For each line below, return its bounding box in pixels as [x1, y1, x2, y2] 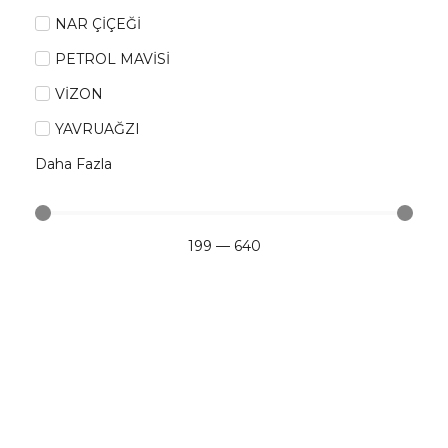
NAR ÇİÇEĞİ [55, 15, 141, 33]
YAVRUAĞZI [55, 120, 140, 138]
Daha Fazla [35, 155, 112, 173]
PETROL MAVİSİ [55, 50, 170, 68]
